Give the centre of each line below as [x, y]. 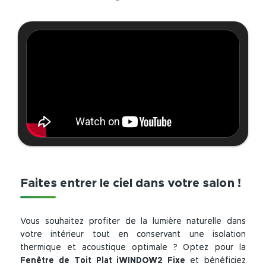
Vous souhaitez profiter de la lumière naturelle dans [133, 222]
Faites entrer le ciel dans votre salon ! [131, 183]
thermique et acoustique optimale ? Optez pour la [133, 248]
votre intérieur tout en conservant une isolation [133, 235]
